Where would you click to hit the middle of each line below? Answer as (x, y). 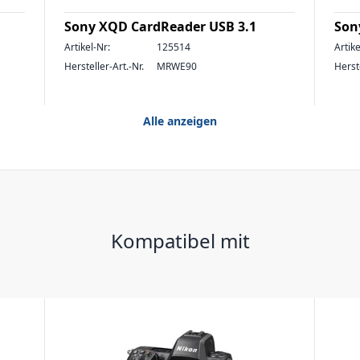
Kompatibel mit (180, 241)
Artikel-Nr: (87, 47)
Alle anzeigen (180, 121)
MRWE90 (177, 66)
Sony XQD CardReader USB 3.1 (160, 27)
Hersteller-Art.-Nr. (104, 66)
